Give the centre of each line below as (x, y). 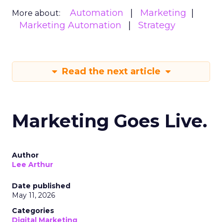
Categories (33, 211)
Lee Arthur (32, 165)
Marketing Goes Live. (110, 121)
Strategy (157, 25)
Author (25, 155)
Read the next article (111, 71)
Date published (41, 186)
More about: (36, 13)
